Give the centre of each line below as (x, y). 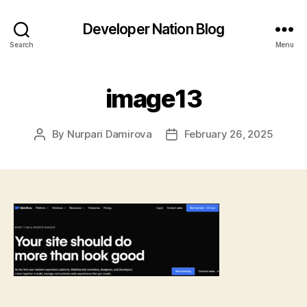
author (55, 150)
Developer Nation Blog (153, 29)
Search (22, 44)
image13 (153, 99)
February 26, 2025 (229, 134)
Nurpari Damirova (109, 134)
